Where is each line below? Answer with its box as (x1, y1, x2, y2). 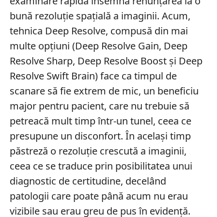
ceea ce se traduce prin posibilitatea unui (9, 159, 192, 172)
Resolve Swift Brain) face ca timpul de (9, 69, 177, 82)
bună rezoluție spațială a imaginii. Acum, (9, 9, 190, 22)
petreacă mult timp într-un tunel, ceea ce (9, 114, 191, 127)
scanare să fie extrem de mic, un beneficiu (9, 84, 199, 97)
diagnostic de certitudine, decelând (9, 174, 166, 187)
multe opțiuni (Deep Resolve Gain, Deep (9, 39, 187, 52)
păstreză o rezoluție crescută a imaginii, (9, 144, 186, 157)
